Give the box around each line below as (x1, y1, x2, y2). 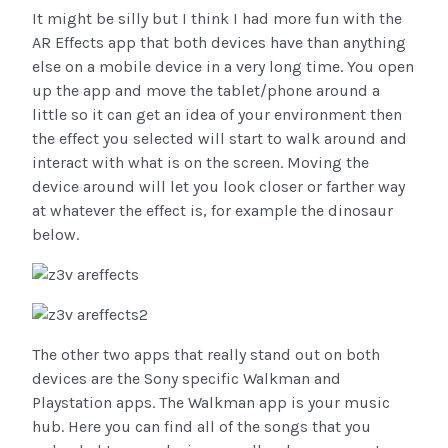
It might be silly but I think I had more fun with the (32, 9, 402, 29)
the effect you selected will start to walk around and (32, 129, 407, 149)
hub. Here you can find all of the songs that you (32, 417, 371, 437)
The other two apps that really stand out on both (32, 345, 380, 365)
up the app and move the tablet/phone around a (32, 81, 380, 101)
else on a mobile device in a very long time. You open (32, 57, 414, 77)
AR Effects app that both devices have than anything (32, 33, 406, 53)
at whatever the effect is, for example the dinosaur (32, 201, 393, 221)
